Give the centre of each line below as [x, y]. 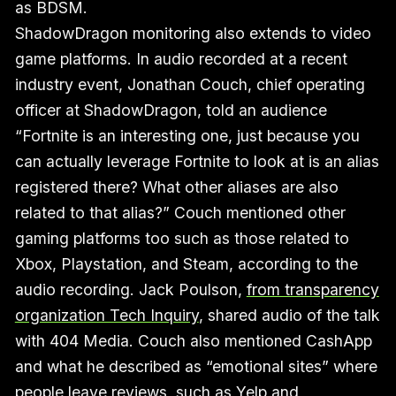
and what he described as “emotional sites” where [196, 366]
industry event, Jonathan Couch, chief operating [190, 84]
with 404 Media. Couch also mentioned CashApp [193, 340]
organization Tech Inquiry [107, 315]
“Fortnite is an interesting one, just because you [187, 135]
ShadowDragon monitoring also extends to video [193, 33]
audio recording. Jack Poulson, [130, 289]
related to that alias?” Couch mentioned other [180, 212]
